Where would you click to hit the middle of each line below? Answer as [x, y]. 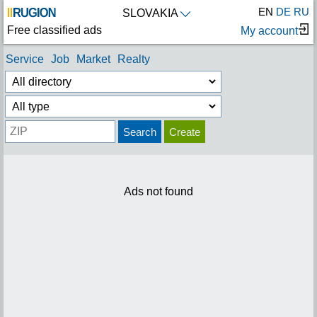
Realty [134, 59]
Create [185, 132]
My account [269, 31]
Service [25, 59]
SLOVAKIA [150, 13]
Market [93, 59]
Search [140, 132]
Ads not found [158, 192]
